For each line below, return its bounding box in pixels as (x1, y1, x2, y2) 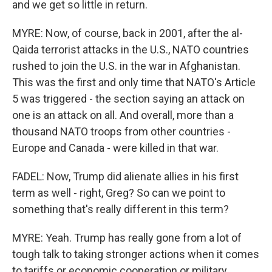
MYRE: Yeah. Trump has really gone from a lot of (12, 231, 242, 244)
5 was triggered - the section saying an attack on (12, 92, 245, 105)
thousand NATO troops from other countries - (12, 125, 231, 138)
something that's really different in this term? (12, 203, 229, 216)
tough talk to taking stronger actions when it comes (12, 248, 259, 260)
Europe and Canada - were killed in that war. (12, 141, 219, 154)
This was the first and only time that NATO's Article (12, 76, 256, 89)
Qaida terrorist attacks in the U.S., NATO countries (12, 43, 249, 56)
